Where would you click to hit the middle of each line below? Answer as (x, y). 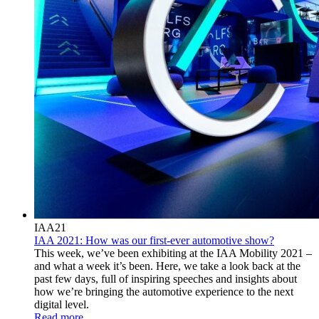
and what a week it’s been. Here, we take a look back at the (167, 266)
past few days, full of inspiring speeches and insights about (166, 278)
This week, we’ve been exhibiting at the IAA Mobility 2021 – (173, 253)
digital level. (62, 304)
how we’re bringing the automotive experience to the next (164, 291)
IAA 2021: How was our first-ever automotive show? (154, 240)
